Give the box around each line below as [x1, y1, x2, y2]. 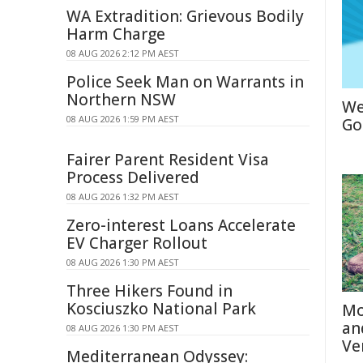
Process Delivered [66, 167, 199, 188]
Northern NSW [66, 89, 176, 110]
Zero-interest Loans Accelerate [66, 215, 296, 236]
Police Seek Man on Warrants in [66, 71, 304, 92]
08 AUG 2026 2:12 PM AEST [66, 47, 179, 59]
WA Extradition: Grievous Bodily [66, 6, 304, 27]
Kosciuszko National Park [66, 298, 256, 319]
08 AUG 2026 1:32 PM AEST [66, 190, 179, 203]
